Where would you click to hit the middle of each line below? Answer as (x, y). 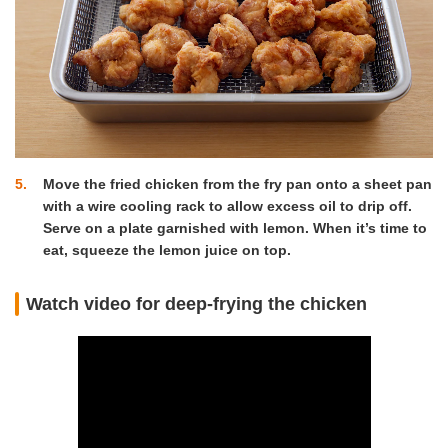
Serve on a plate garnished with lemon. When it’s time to (235, 228)
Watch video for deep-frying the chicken (197, 303)
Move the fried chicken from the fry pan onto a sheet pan (237, 184)
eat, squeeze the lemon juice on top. (167, 250)
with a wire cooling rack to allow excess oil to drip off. (227, 206)
